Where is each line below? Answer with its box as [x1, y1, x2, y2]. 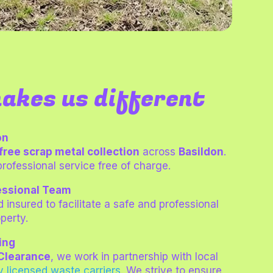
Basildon [179, 146, 224, 158]
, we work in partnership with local [51, 250, 219, 263]
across [140, 146, 179, 158]
